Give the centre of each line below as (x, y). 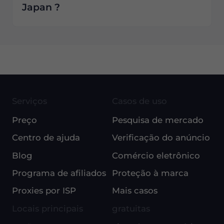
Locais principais (47, 208)
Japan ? (41, 7)
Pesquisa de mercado (158, 120)
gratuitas (131, 208)
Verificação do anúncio (161, 138)
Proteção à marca (150, 173)
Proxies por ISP (44, 191)
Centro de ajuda (46, 138)
